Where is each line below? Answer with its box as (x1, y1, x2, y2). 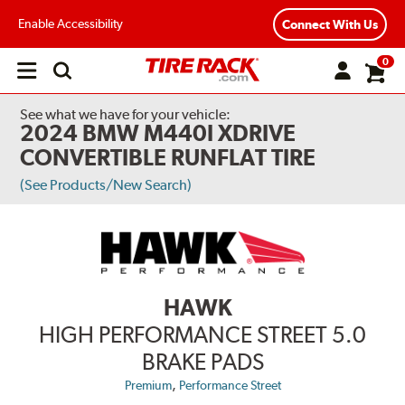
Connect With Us (282, 16, 378, 32)
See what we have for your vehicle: (20, 106, 231, 123)
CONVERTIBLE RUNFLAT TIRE (20, 144, 316, 171)
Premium (124, 378, 172, 393)
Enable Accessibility (18, 15, 123, 31)
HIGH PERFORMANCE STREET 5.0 (39, 321, 366, 349)
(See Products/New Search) (20, 176, 193, 193)
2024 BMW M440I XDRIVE (20, 119, 297, 146)
